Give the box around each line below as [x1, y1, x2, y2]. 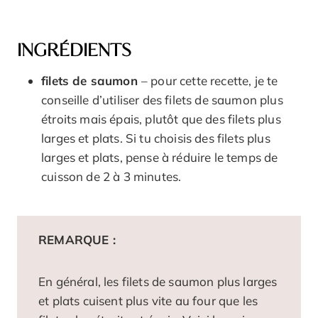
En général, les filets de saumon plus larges [38, 274, 278, 290]
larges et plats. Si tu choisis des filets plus [41, 131, 270, 146]
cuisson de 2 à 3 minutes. [41, 169, 182, 185]
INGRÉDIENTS [17, 40, 131, 63]
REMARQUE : [38, 232, 116, 248]
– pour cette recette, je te [141, 73, 278, 89]
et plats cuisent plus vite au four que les [38, 293, 258, 309]
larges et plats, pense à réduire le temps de [41, 150, 278, 165]
